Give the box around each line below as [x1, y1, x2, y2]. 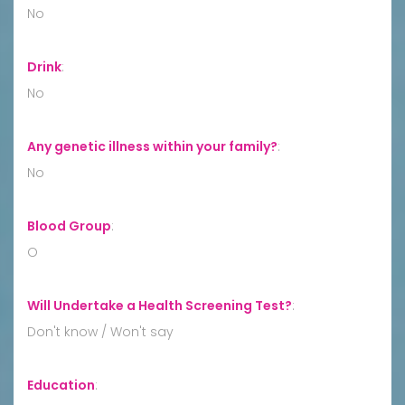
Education [27, 375, 95, 394]
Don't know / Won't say [27, 322, 174, 341]
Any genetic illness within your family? [27, 137, 278, 155]
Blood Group [27, 216, 111, 235]
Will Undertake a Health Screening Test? [27, 296, 292, 315]
